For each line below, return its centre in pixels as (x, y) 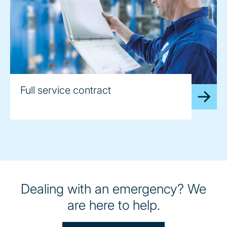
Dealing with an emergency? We (113, 188)
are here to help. (113, 205)
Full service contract (66, 90)
